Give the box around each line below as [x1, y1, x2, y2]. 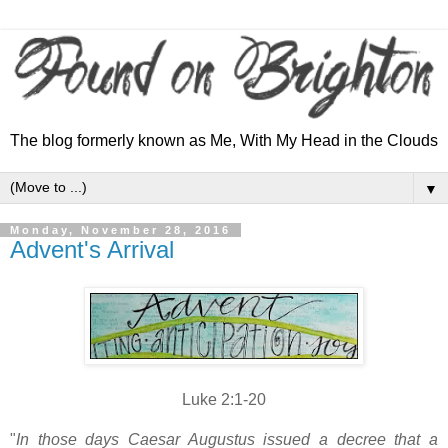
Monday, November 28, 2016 [10, 223, 231, 236]
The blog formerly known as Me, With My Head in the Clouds [10, 131, 438, 149]
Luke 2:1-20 [182, 391, 266, 409]
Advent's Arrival [10, 235, 174, 263]
